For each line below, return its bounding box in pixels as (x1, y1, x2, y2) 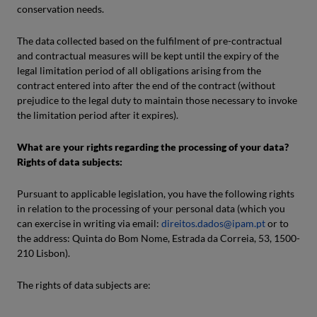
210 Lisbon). (17, 247, 70, 259)
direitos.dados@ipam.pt (161, 217, 265, 229)
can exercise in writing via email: (17, 217, 161, 229)
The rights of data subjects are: (17, 279, 151, 291)
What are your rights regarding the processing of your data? (17, 141, 289, 153)
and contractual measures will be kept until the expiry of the (17, 50, 279, 62)
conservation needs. (17, 3, 104, 15)
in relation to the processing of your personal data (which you (17, 202, 285, 214)
